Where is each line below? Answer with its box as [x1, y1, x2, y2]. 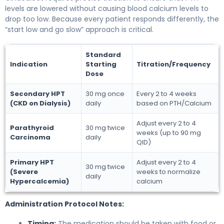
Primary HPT [10, 157, 54, 167]
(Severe [10, 166, 38, 176]
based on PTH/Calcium [136, 98, 211, 108]
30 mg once [85, 88, 124, 98]
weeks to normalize [136, 166, 200, 176]
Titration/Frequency [136, 59, 210, 69]
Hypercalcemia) [10, 176, 69, 186]
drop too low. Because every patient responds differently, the [5, 13, 219, 24]
